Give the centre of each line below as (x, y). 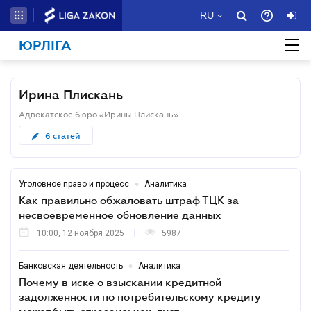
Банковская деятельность (71, 266)
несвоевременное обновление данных (120, 215)
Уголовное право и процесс (74, 184)
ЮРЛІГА (45, 46)
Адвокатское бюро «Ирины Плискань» (99, 115)
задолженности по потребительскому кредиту (140, 296)
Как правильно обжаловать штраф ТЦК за (129, 200)
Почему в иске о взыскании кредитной (120, 282)
